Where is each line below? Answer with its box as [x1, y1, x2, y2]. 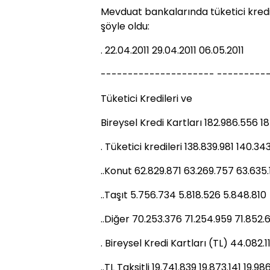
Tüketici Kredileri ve [101, 92, 192, 105]
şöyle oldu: [101, 19, 149, 33]
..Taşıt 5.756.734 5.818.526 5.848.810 [101, 188, 266, 202]
